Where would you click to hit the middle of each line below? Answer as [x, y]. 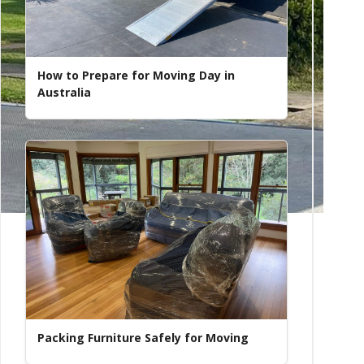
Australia [65, 92]
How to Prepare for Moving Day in [136, 75]
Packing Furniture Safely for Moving [143, 338]
